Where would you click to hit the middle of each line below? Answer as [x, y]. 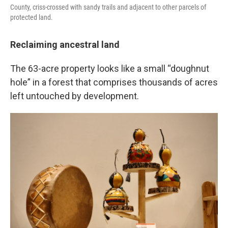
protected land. [32, 17]
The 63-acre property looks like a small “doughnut [110, 68]
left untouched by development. [75, 96]
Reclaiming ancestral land [65, 45]
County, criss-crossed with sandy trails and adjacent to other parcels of [108, 7]
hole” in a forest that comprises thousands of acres [114, 82]
